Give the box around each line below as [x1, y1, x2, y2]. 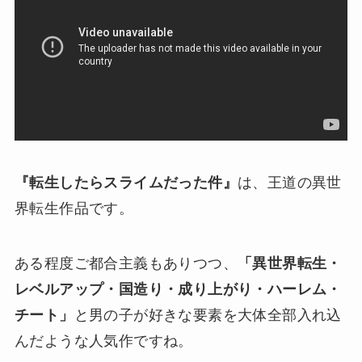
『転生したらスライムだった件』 [14, 174, 238, 191]
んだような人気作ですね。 [14, 332, 193, 349]
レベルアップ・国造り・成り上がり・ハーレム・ [14, 280, 342, 297]
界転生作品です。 [14, 200, 134, 217]
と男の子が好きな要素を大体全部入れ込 [74, 306, 342, 323]
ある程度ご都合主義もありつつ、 [14, 255, 238, 271]
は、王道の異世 [237, 174, 342, 191]
